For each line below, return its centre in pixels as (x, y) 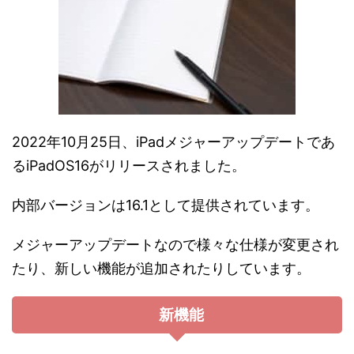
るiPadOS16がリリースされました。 (129, 165)
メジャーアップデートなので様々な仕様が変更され (175, 244)
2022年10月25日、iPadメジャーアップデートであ (173, 141)
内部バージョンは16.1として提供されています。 (166, 205)
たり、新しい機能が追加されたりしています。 (161, 268)
